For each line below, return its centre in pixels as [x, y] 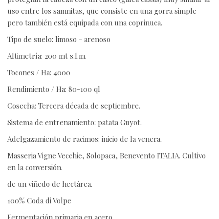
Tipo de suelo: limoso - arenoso [59, 39]
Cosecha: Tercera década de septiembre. [74, 106]
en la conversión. [35, 167]
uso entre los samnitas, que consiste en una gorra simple [102, 11]
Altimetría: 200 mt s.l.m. [47, 56]
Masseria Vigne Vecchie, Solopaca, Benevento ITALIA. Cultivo [107, 156]
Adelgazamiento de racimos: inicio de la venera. [85, 139]
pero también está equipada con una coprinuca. [85, 23]
